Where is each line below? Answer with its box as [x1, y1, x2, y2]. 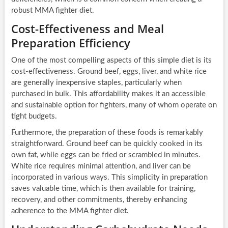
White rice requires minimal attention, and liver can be [11, 162, 191, 170]
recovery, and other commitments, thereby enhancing [11, 196, 187, 204]
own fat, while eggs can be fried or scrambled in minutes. [11, 151, 201, 159]
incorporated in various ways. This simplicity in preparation [11, 174, 208, 182]
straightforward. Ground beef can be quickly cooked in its [11, 140, 203, 148]
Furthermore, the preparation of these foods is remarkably [11, 129, 203, 137]
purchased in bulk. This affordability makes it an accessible [11, 90, 206, 98]
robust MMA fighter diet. [11, 7, 94, 15]
